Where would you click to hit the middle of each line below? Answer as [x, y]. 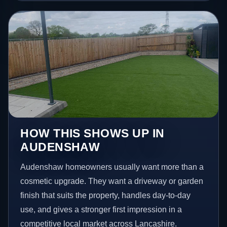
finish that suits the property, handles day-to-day [106, 196]
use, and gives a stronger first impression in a [101, 210]
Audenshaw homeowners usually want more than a [112, 167]
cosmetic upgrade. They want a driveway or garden [112, 181]
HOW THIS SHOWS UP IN [92, 134]
